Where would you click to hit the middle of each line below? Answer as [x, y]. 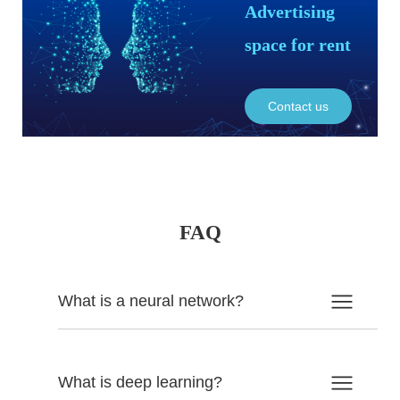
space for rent [297, 45]
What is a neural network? [151, 301]
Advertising [289, 12]
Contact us [298, 107]
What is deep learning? [140, 383]
